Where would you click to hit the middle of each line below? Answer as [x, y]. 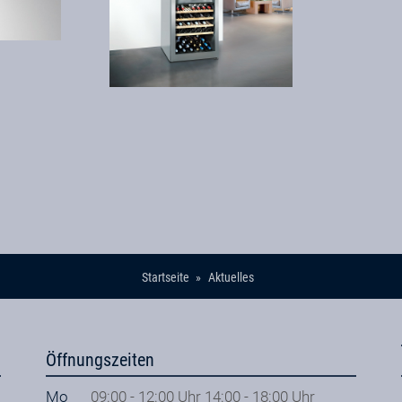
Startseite [166, 277]
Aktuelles [231, 277]
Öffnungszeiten [100, 360]
